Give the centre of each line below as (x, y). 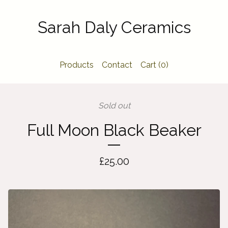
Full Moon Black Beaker (114, 130)
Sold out (114, 106)
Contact (117, 65)
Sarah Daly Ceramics (114, 27)
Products (77, 65)
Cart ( (151, 65)
